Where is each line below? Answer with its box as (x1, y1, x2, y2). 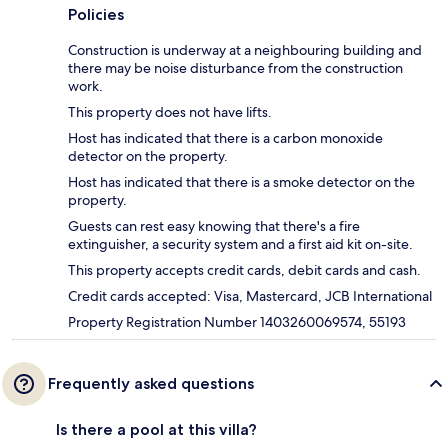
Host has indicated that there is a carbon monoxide (68, 129, 383, 148)
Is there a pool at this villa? (56, 420, 257, 440)
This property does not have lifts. (68, 103, 272, 122)
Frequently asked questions (48, 374, 254, 394)
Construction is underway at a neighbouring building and (68, 41, 422, 60)
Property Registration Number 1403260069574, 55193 (68, 313, 406, 332)
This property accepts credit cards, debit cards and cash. (68, 261, 421, 280)
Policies (68, 5, 124, 25)
